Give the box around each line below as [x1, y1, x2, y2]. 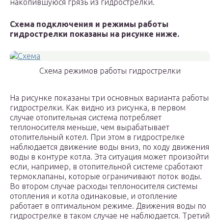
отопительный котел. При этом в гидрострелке [10, 133, 185, 142]
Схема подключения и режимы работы [10, 20, 168, 29]
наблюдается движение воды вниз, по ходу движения [10, 142, 209, 152]
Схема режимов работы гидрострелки [39, 66, 181, 76]
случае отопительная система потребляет [10, 113, 162, 122]
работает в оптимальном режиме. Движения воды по [10, 201, 206, 211]
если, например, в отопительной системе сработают [10, 162, 203, 171]
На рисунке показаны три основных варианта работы [10, 93, 209, 103]
